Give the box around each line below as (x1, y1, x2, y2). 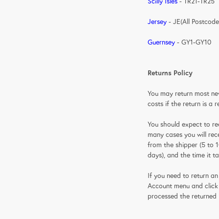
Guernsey (148, 37, 175, 46)
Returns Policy (148, 68, 193, 77)
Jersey (148, 17, 167, 26)
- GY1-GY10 (175, 37, 212, 46)
